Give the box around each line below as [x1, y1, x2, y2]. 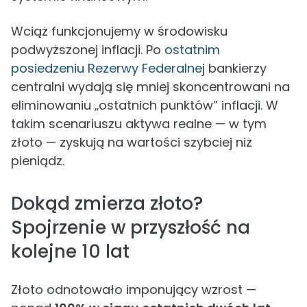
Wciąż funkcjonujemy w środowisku [11, 23, 228, 40]
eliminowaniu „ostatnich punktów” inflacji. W [11, 97, 278, 114]
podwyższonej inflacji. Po [11, 41, 164, 58]
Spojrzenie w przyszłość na [11, 215, 250, 240]
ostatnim [164, 41, 220, 58]
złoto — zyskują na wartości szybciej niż [11, 134, 252, 151]
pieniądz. [11, 152, 64, 169]
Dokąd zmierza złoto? [11, 191, 203, 216]
